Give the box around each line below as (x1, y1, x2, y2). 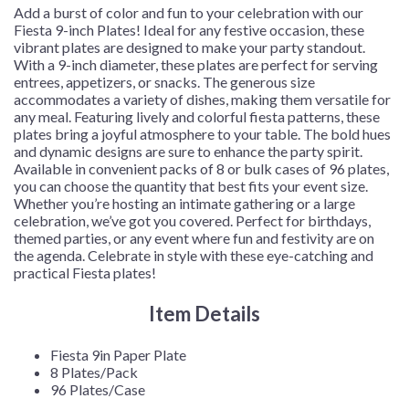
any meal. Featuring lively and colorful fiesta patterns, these (14, 107, 380, 125)
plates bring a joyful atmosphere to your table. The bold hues (14, 124, 391, 142)
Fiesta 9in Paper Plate (50, 345, 186, 363)
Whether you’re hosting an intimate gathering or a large (14, 194, 355, 212)
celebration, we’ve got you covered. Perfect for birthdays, (14, 211, 371, 229)
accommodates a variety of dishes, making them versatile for (14, 89, 391, 108)
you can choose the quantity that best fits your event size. (14, 176, 368, 194)
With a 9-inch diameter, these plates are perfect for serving (14, 55, 378, 73)
